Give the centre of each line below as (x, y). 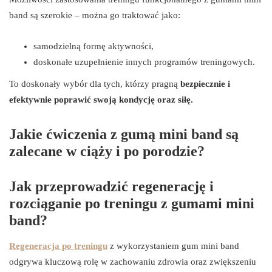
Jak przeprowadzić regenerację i (111, 186)
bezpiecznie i (205, 83)
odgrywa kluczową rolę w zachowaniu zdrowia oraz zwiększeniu (133, 261)
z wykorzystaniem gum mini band (173, 246)
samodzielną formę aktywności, (93, 46)
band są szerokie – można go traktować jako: (95, 15)
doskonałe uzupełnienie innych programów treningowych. (144, 62)
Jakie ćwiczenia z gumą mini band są (124, 134)
